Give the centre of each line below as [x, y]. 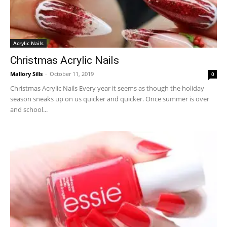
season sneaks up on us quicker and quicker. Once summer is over [110, 99]
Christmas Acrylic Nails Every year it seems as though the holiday [107, 88]
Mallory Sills [26, 74]
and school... [29, 110]
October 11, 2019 [72, 74]
